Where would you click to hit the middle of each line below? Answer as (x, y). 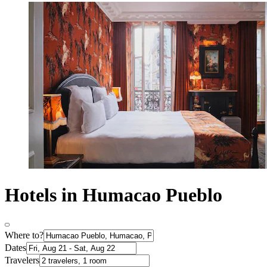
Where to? (24, 235)
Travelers (22, 260)
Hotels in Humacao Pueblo (114, 195)
